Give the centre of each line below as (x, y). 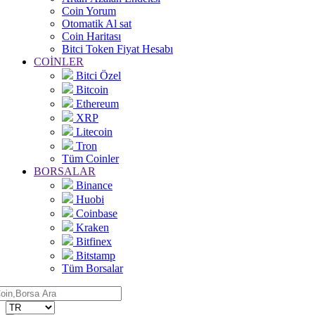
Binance (93, 186)
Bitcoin (91, 90)
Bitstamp (94, 256)
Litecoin (93, 132)
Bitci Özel (97, 76)
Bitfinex (92, 242)
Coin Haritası (91, 37)
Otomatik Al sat (97, 24)
